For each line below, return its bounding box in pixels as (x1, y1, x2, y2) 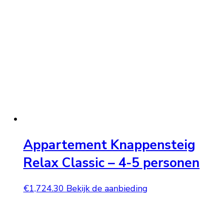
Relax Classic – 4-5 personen (23, 154, 200, 172)
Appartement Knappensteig (23, 136, 195, 154)
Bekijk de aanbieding (66, 183, 148, 195)
